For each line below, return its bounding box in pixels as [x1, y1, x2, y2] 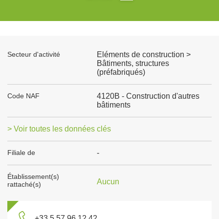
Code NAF [7, 92, 40, 100]
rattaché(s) [7, 180, 41, 188]
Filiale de [7, 149, 35, 156]
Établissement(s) [7, 173, 59, 180]
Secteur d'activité [7, 50, 60, 58]
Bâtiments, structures [96, 59, 169, 67]
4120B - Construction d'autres [96, 92, 199, 100]
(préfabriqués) [96, 68, 145, 76]
